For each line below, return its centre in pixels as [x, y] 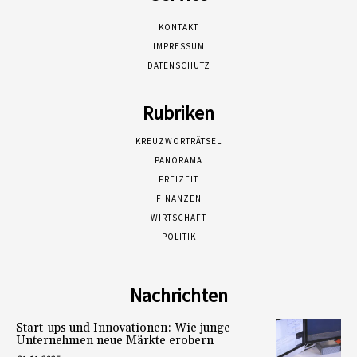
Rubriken [178, 113]
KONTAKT [178, 27]
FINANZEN [178, 199]
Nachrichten [178, 296]
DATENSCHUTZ [178, 66]
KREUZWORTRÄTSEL [178, 141]
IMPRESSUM [178, 47]
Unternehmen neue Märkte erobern [115, 341]
